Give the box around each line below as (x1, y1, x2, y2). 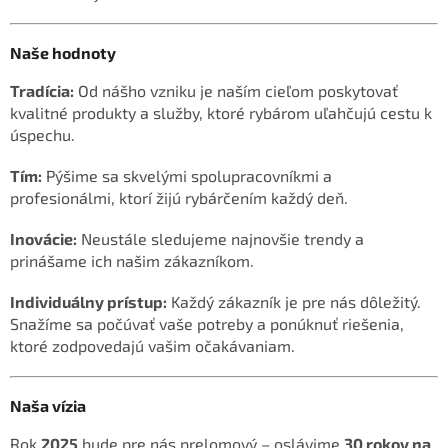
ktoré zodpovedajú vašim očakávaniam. (10, 335, 295, 355)
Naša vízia (10, 395, 86, 415)
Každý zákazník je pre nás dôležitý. (167, 291, 421, 311)
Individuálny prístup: (10, 291, 167, 311)
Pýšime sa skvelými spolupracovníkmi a (42, 165, 332, 185)
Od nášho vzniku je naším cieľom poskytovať (74, 80, 398, 100)
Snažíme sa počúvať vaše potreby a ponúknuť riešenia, (10, 313, 404, 333)
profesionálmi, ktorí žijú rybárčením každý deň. (10, 187, 348, 207)
